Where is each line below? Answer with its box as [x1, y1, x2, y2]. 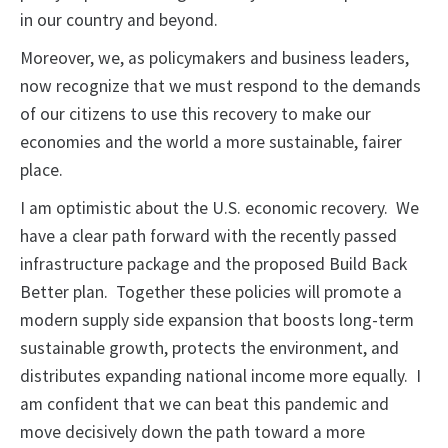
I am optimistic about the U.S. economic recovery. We [20, 197, 419, 220]
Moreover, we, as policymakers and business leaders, [20, 47, 409, 70]
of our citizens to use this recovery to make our [20, 103, 371, 126]
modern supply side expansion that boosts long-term [20, 309, 414, 332]
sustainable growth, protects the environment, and [20, 337, 399, 360]
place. [20, 159, 67, 182]
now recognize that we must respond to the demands [20, 75, 421, 98]
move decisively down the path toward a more [20, 421, 365, 444]
